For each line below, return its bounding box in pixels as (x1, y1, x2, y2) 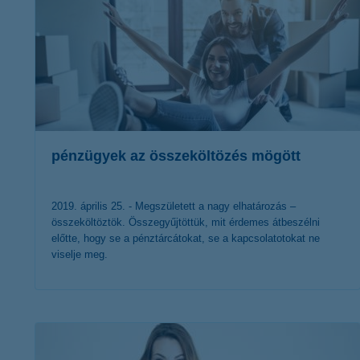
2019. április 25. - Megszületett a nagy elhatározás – (51, 200, 296, 212)
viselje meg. (51, 248, 108, 260)
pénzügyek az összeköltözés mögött (51, 148, 301, 164)
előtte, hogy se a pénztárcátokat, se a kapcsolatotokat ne (51, 232, 320, 244)
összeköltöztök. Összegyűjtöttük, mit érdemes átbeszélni (51, 216, 320, 228)
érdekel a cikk (143, 309, 227, 329)
